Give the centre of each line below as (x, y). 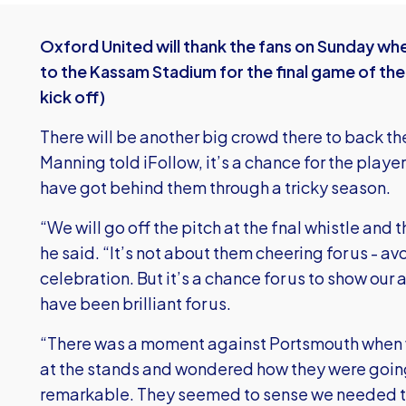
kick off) (72, 97)
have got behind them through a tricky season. (215, 187)
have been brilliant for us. (135, 303)
